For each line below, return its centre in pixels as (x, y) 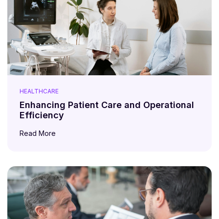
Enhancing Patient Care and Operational (107, 105)
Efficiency (42, 115)
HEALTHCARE (39, 91)
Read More (39, 133)
